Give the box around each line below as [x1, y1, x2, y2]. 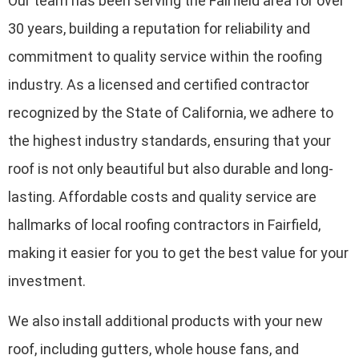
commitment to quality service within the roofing [8, 48, 322, 66]
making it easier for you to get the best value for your [8, 244, 349, 262]
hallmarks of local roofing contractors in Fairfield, [8, 216, 321, 234]
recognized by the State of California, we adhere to [8, 104, 333, 122]
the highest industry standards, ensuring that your [8, 132, 331, 150]
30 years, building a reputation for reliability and [8, 20, 310, 38]
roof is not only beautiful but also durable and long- [8, 160, 333, 178]
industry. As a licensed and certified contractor [8, 76, 309, 94]
